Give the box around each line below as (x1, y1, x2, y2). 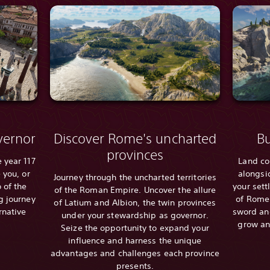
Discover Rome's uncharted (53, 130, 217, 146)
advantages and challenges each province (51, 247, 219, 259)
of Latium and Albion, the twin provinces (54, 196, 216, 208)
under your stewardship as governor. (61, 209, 209, 221)
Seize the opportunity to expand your (61, 222, 209, 233)
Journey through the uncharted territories (53, 171, 217, 183)
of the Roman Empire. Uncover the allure (54, 184, 216, 195)
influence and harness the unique (68, 234, 202, 246)
